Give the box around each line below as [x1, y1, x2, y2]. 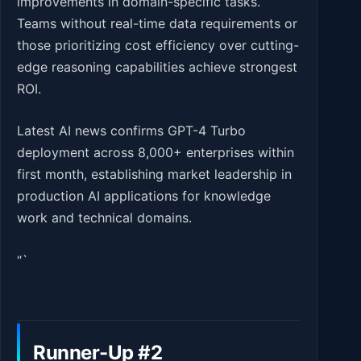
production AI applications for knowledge [17, 188, 271, 205]
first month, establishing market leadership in [17, 166, 292, 183]
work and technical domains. [17, 210, 192, 226]
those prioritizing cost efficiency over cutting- [17, 36, 299, 53]
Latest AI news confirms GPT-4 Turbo [17, 122, 246, 139]
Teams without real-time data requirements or [17, 15, 297, 31]
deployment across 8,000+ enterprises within [17, 144, 294, 161]
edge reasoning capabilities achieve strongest [17, 58, 297, 75]
